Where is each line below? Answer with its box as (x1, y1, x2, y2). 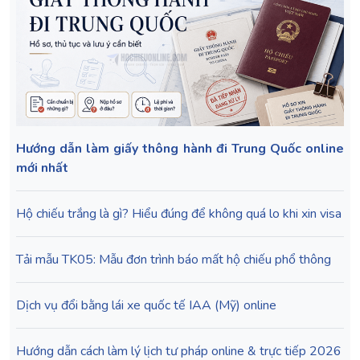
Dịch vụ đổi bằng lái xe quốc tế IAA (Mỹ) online (16, 296, 276, 314)
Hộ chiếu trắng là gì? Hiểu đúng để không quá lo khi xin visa (16, 204, 342, 223)
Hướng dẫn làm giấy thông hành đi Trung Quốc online (16, 139, 344, 157)
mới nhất (16, 158, 68, 177)
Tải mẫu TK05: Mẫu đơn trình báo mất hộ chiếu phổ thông (16, 250, 331, 268)
